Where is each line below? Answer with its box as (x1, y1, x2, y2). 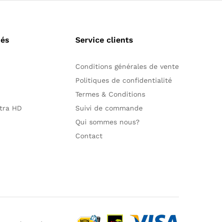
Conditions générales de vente (75, 62, 179, 70)
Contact (75, 132, 103, 140)
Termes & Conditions (75, 90, 145, 98)
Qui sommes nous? (75, 118, 140, 126)
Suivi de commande (75, 104, 143, 112)
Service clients (75, 35, 133, 45)
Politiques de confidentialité (75, 76, 172, 84)
